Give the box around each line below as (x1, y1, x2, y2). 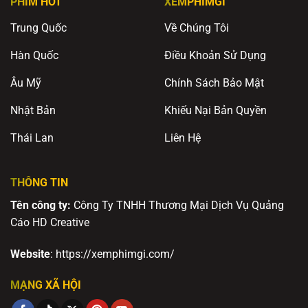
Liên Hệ (164, 131, 201, 144)
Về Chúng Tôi (164, 21, 229, 34)
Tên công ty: (10, 198, 71, 212)
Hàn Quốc (10, 48, 58, 62)
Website (10, 247, 50, 261)
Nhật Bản (10, 103, 56, 117)
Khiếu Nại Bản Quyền (164, 103, 267, 117)
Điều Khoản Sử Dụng (164, 48, 266, 62)
